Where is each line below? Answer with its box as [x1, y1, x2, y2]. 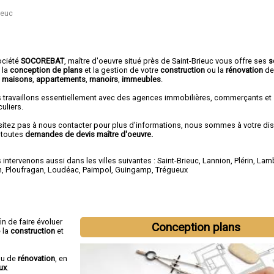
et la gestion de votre [83, 65, 161, 75]
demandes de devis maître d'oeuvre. [25, 129, 154, 139]
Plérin [234, 155, 254, 165]
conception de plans [10, 65, 83, 75]
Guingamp [115, 165, 152, 174]
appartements [36, 74, 86, 84]
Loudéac [48, 165, 80, 174]
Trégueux [155, 165, 188, 174]
